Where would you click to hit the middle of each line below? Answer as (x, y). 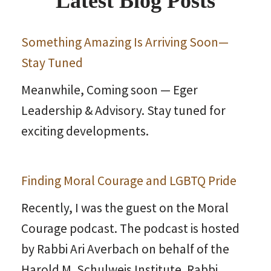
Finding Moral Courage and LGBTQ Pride (129, 180)
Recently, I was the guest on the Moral (125, 207)
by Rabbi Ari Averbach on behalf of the (125, 249)
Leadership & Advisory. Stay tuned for (123, 110)
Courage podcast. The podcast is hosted (130, 228)
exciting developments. (85, 131)
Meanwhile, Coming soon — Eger (109, 90)
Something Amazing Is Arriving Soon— (125, 42)
